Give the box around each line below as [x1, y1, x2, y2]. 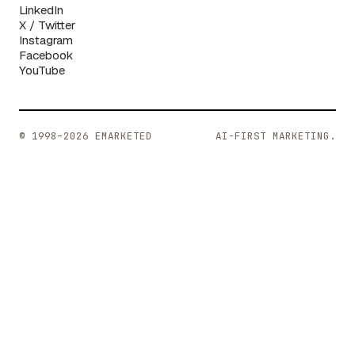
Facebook [19, 47, 74, 63]
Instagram [19, 32, 73, 48]
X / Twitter [19, 17, 75, 32]
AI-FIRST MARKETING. [216, 129, 336, 143]
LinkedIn [19, 2, 63, 17]
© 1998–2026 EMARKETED [19, 129, 152, 143]
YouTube [19, 62, 65, 78]
